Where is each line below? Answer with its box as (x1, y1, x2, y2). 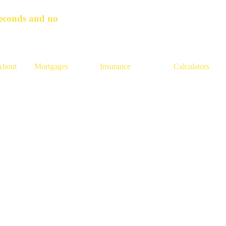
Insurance (100, 62, 131, 71)
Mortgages (34, 62, 69, 71)
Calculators (174, 62, 210, 71)
